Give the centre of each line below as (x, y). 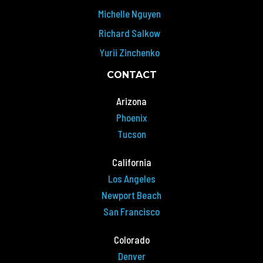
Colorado (131, 240)
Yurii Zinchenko (129, 52)
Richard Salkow (129, 33)
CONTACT (131, 75)
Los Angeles (131, 179)
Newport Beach (131, 195)
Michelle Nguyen (129, 13)
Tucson (131, 134)
